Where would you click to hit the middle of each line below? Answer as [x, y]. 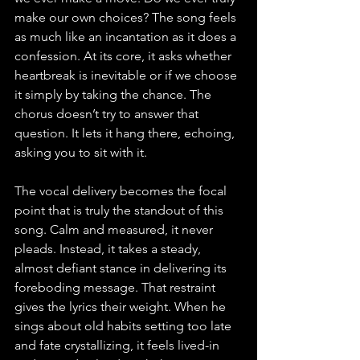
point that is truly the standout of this [121, 210]
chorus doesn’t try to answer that [108, 114]
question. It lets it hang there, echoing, [126, 133]
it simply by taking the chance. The [115, 94]
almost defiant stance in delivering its [122, 268]
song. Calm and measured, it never [115, 229]
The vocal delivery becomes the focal [122, 191]
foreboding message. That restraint [117, 287]
